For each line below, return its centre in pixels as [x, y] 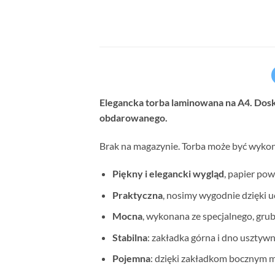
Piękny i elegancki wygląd [168, 174]
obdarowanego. [134, 118]
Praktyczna [137, 195]
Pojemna [131, 258]
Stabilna [130, 237]
